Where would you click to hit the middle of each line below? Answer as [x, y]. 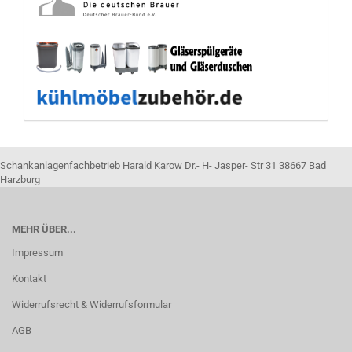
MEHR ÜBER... [44, 229]
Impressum [37, 253]
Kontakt [29, 279]
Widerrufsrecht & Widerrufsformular [92, 304]
